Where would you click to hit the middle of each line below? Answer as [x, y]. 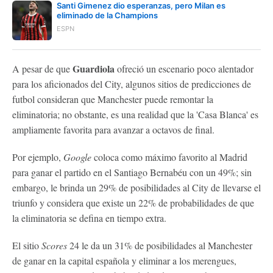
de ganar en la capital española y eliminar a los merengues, [124, 260]
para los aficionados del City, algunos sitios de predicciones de [132, 83]
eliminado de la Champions [107, 15]
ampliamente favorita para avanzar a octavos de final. [113, 129]
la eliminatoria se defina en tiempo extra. [89, 218]
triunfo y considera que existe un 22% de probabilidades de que [133, 202]
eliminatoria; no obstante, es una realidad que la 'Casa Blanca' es [135, 114]
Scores [55, 245]
